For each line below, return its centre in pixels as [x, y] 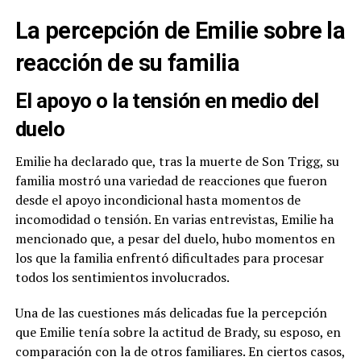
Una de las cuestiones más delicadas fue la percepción [171, 313]
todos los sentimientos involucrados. [122, 278]
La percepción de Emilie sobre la [180, 31]
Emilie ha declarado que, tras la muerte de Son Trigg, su [177, 162]
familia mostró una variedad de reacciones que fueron [171, 181]
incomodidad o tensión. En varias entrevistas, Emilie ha [174, 220]
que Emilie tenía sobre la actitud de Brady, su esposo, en [178, 332]
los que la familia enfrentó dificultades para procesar [169, 258]
